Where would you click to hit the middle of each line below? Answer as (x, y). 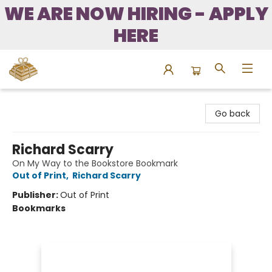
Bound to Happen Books (59, 100)
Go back (233, 114)
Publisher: (36, 195)
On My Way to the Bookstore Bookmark (95, 163)
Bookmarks (39, 208)
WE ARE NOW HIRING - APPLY (136, 14)
